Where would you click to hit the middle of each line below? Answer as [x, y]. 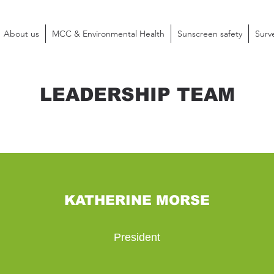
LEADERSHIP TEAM [137, 94]
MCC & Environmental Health [108, 34]
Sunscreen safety [210, 34]
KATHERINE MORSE [137, 200]
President [137, 237]
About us [21, 34]
